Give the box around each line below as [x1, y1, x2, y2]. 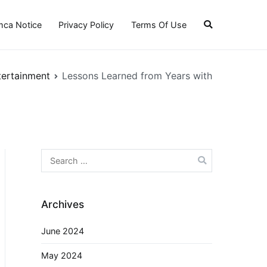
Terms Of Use [131, 19, 187, 30]
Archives [41, 197, 84, 210]
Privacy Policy [58, 19, 114, 30]
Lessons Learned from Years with [62, 69, 212, 82]
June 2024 [41, 226, 84, 237]
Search [41, 150, 69, 161]
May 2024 [41, 250, 82, 260]
